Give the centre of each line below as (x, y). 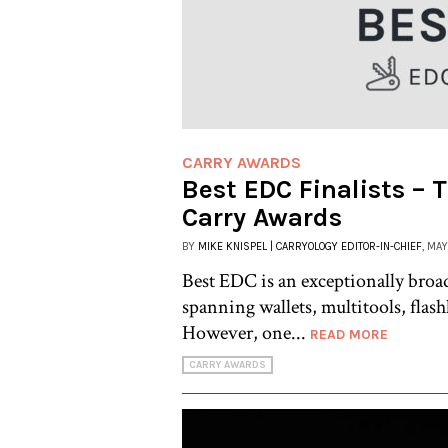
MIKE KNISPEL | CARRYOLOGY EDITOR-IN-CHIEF (310, 246)
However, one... (246, 332)
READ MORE (349, 334)
